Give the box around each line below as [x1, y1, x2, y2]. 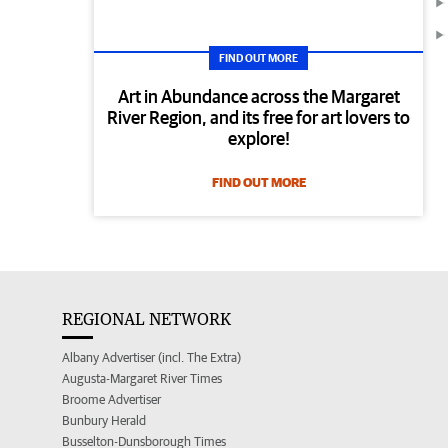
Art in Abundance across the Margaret [117, 86, 400, 108]
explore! [227, 128, 290, 150]
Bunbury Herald [62, 413, 146, 429]
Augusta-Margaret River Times [62, 371, 222, 387]
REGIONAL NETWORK [62, 309, 231, 330]
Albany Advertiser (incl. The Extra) [62, 350, 241, 366]
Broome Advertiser [62, 392, 161, 408]
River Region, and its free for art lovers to [107, 107, 411, 129]
